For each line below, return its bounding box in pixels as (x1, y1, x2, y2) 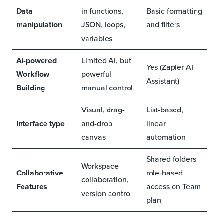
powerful (81, 68, 111, 80)
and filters (146, 19, 180, 31)
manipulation (16, 19, 62, 31)
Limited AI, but (81, 55, 131, 66)
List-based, (146, 104, 183, 116)
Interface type (16, 118, 65, 130)
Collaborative (16, 167, 63, 179)
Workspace (81, 160, 119, 172)
